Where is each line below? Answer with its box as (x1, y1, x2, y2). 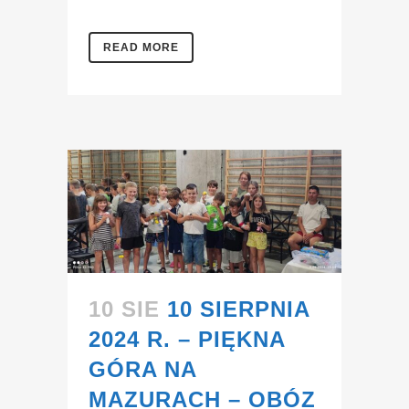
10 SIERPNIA (167, 297, 309, 322)
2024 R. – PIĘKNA (89, 327, 285, 352)
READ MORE (103, 41, 179, 55)
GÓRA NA (89, 357, 196, 383)
